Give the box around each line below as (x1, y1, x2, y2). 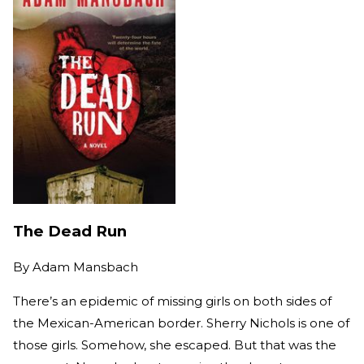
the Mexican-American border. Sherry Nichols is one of (13, 315, 349, 331)
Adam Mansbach (32, 259, 138, 275)
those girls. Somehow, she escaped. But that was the (13, 337, 336, 353)
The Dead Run (13, 222, 127, 241)
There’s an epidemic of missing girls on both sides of (13, 293, 331, 310)
